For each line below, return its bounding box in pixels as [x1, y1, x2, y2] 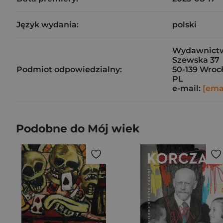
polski [172, 20, 197, 29]
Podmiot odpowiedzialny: [16, 65, 122, 74]
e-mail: [172, 84, 203, 93]
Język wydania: [16, 20, 79, 29]
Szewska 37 [172, 55, 220, 65]
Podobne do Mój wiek [16, 122, 139, 135]
